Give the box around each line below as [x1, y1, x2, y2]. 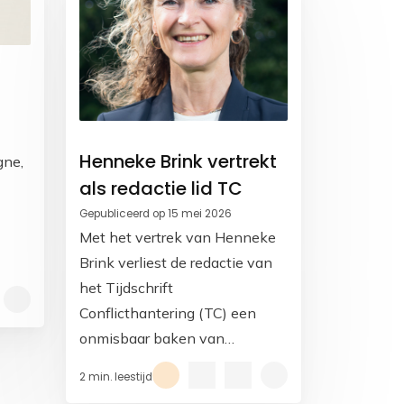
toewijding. [79, 380, 152, 399]
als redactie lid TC [79, 176, 243, 202]
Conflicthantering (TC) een [79, 304, 256, 323]
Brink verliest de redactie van [79, 253, 272, 272]
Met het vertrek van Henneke [79, 228, 276, 247]
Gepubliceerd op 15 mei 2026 [79, 207, 232, 222]
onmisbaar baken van [79, 329, 225, 348]
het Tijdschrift [79, 279, 173, 298]
